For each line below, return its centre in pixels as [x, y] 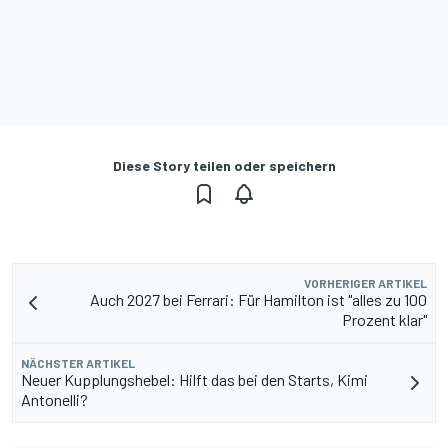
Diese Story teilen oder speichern [224, 166]
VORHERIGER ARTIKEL [365, 283]
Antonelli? [54, 400]
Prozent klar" [384, 320]
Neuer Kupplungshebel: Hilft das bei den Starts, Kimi [194, 380]
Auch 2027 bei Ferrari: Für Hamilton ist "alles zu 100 [258, 300]
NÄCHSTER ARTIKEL [78, 363]
